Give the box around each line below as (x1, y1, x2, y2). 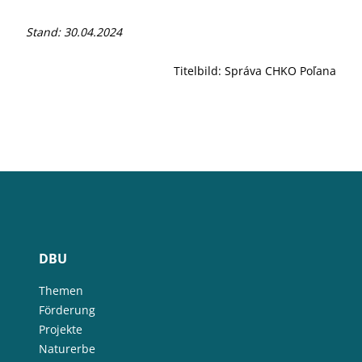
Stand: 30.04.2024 (26, 23, 122, 40)
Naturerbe (39, 340, 95, 356)
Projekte (39, 321, 82, 337)
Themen (39, 282, 83, 298)
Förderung (39, 301, 95, 318)
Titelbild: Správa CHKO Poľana (174, 62, 336, 78)
